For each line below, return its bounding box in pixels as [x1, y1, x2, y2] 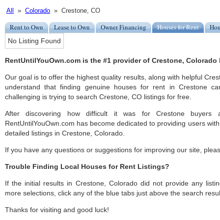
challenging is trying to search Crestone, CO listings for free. [5, 93, 192, 101]
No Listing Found [8, 37, 61, 45]
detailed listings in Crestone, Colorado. [5, 129, 125, 137]
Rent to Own [10, 23, 43, 32]
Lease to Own [54, 23, 90, 32]
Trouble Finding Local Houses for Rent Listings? [5, 163, 169, 171]
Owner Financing [101, 23, 146, 32]
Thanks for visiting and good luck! [5, 206, 109, 214]
